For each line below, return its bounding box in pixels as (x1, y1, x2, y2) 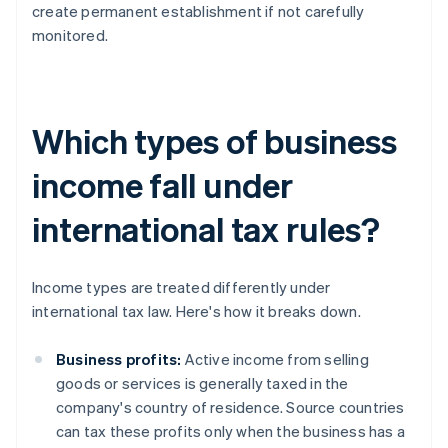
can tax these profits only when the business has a (56, 421, 406, 442)
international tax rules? (32, 207, 380, 251)
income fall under (32, 163, 294, 207)
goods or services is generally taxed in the (56, 373, 349, 394)
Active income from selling (181, 349, 369, 370)
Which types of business (32, 119, 397, 163)
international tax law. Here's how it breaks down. (32, 301, 361, 322)
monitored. (32, 25, 108, 46)
